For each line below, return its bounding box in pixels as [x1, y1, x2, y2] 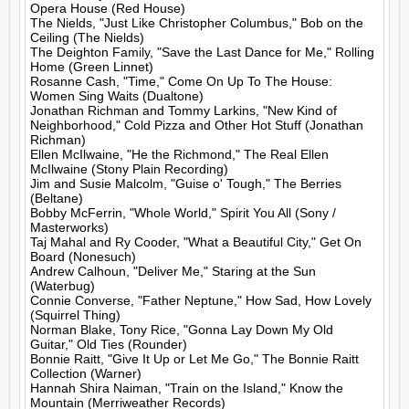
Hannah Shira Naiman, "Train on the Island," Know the [30, 381, 343, 395]
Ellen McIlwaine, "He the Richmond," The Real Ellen [30, 147, 329, 162]
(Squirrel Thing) [30, 308, 121, 322]
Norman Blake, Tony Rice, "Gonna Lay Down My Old [30, 322, 333, 337]
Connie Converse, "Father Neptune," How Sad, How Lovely [30, 293, 372, 308]
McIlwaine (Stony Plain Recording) [30, 162, 228, 176]
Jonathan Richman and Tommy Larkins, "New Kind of [30, 103, 337, 118]
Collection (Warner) [30, 366, 142, 381]
